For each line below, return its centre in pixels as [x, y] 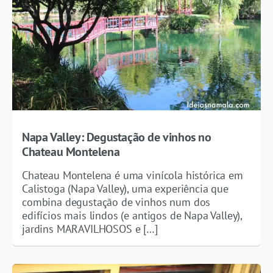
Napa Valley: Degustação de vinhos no [117, 137]
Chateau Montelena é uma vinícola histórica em [133, 175]
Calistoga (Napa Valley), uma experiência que [125, 188]
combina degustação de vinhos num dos [116, 202]
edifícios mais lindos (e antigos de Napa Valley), [132, 215]
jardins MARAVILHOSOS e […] [90, 229]
